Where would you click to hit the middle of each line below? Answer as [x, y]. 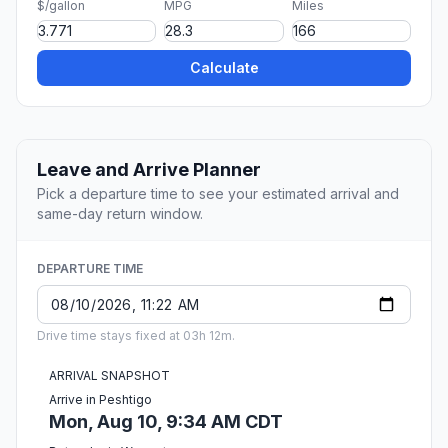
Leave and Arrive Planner [149, 170]
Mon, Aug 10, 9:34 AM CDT [166, 422]
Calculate [224, 68]
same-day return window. [120, 214]
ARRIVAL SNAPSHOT [109, 376]
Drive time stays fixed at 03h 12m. [136, 336]
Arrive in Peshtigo [100, 400]
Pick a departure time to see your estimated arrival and [218, 194]
